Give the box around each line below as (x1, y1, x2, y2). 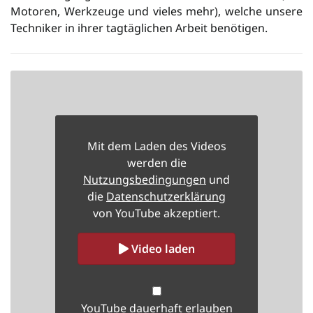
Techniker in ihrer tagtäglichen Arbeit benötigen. (10, 20, 268, 36)
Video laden (128, 240, 195, 256)
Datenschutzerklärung (106, 188, 226, 204)
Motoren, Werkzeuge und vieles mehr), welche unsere (10, 3, 303, 19)
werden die (126, 154, 187, 170)
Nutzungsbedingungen (83, 171, 206, 187)
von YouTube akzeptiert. (93, 205, 220, 221)
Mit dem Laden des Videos (87, 138, 226, 154)
